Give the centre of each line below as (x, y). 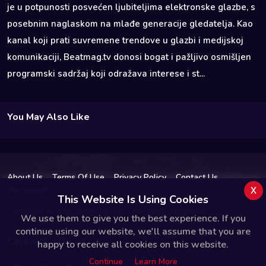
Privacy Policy (140, 177)
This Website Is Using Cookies (133, 199)
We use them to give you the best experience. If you (133, 218)
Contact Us (197, 177)
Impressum (27, 189)
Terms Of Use (78, 177)
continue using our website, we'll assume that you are (133, 232)
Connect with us (47, 241)
